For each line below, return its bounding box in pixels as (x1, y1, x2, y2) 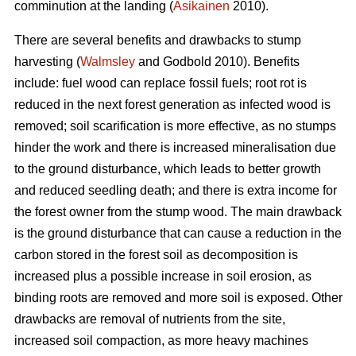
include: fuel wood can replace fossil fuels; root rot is (14, 76, 307, 91)
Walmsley (80, 55, 135, 69)
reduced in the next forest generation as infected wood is (14, 98, 331, 112)
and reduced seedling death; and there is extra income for (14, 184, 337, 198)
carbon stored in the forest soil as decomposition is (14, 248, 298, 262)
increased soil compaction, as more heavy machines (14, 334, 308, 348)
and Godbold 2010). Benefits (135, 55, 300, 69)
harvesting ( (14, 55, 80, 69)
